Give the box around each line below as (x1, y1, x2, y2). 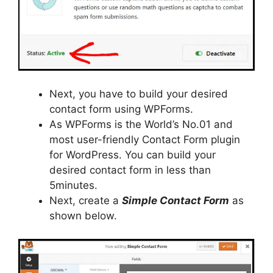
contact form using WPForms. (49, 102, 193, 115)
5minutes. (49, 179, 97, 191)
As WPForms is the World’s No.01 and (49, 118, 233, 130)
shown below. (49, 209, 117, 222)
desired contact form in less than (49, 163, 211, 176)
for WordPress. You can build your (49, 148, 216, 161)
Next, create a (49, 194, 122, 207)
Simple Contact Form (122, 194, 229, 207)
